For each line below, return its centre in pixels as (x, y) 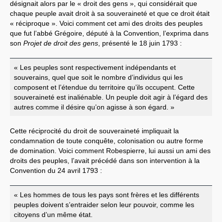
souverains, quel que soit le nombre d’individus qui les (98, 77)
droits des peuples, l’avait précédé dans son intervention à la (105, 160)
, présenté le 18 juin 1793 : (140, 43)
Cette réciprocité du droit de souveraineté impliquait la (94, 131)
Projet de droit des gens (61, 43)
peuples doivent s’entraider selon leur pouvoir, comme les (104, 204)
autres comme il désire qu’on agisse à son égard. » (94, 107)
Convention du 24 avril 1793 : (56, 170)
